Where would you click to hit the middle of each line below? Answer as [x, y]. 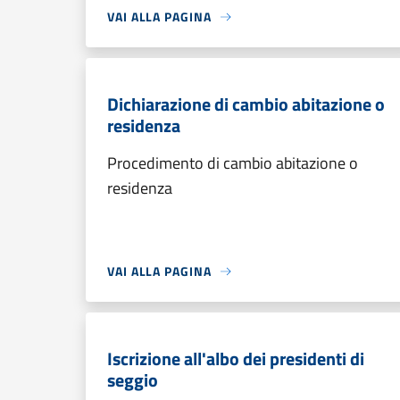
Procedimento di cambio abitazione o [233, 163]
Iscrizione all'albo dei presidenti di [236, 358]
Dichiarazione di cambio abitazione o [246, 104]
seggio [133, 380]
